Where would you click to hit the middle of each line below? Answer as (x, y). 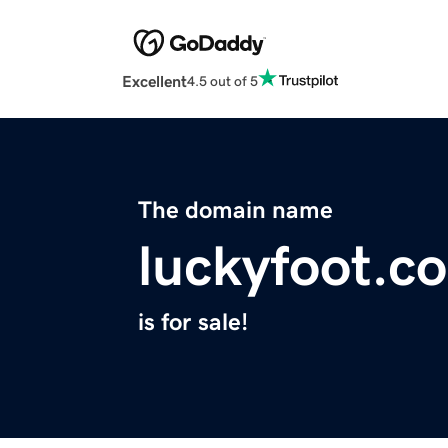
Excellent (154, 81)
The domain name (235, 210)
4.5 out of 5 (222, 80)
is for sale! (193, 322)
